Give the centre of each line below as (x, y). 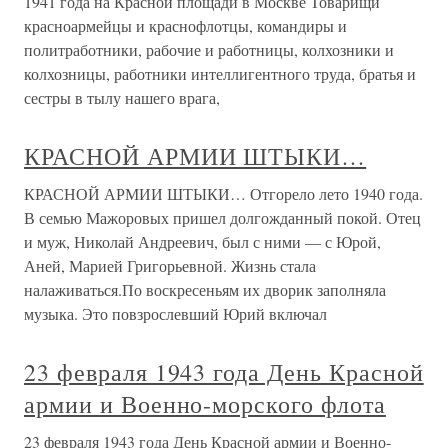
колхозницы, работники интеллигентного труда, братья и (220, 74)
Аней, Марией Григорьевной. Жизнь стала (170, 266)
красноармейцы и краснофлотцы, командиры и (185, 26)
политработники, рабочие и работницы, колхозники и (209, 50)
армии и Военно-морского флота (205, 404)
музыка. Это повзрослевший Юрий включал (175, 314)
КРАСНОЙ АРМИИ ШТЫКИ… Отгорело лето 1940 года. (223, 194)
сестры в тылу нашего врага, (122, 98)
